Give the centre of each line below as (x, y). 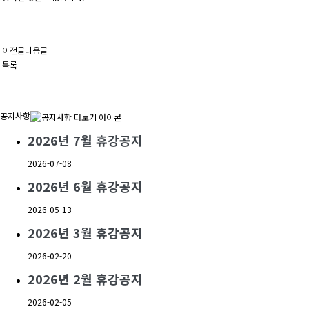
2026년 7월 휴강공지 (85, 140)
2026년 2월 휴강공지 (85, 279)
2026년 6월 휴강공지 (85, 187)
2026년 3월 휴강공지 (85, 233)
